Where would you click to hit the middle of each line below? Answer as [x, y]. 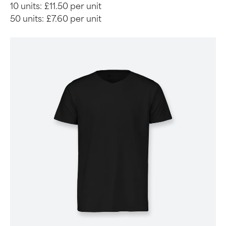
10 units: [26, 6]
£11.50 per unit [73, 6]
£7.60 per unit [74, 19]
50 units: [27, 19]
